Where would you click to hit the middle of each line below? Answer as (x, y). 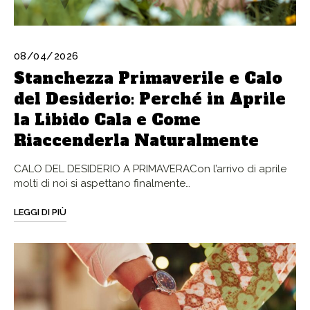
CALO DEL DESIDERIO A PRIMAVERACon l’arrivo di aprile (150, 169)
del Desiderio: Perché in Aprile (150, 99)
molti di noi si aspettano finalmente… (102, 184)
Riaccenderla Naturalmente (136, 141)
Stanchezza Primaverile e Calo (148, 79)
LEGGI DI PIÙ (40, 212)
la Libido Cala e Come (107, 120)
